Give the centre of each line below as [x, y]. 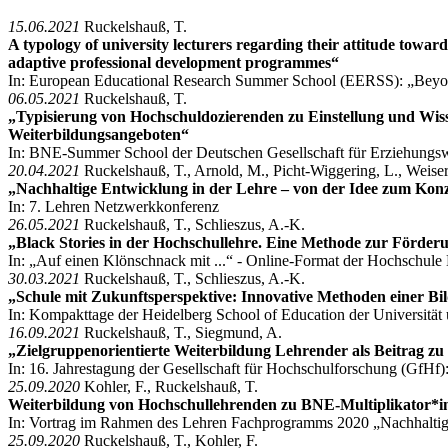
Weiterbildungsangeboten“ [98, 134]
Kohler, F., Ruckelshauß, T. [169, 386]
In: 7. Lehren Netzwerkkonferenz [113, 206]
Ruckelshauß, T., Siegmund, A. [181, 332]
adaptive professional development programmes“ [173, 62]
